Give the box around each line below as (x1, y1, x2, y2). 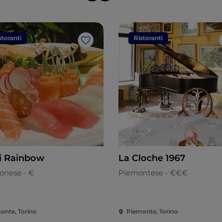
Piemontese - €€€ (118, 168, 188, 178)
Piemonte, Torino (126, 208, 178, 216)
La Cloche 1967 (118, 153, 185, 164)
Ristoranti (134, 34, 163, 42)
